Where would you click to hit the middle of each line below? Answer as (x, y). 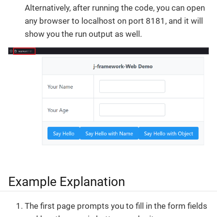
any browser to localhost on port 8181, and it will (114, 21)
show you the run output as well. (83, 34)
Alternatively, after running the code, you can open (115, 8)
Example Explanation (67, 181)
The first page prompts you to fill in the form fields (116, 206)
